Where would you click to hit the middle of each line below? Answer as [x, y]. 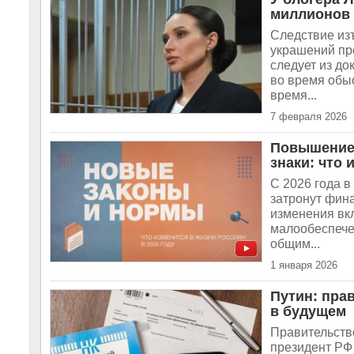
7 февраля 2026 [309, 117]
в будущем [308, 311]
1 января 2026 [304, 265]
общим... [295, 244]
